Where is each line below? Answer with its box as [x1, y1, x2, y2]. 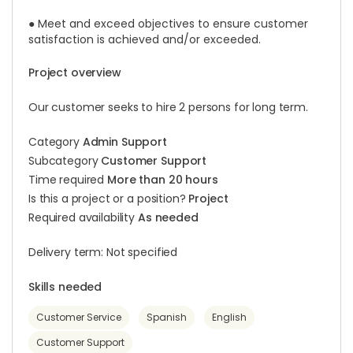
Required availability [28, 210, 138, 225]
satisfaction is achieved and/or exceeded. [28, 32, 261, 47]
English [212, 310, 247, 324]
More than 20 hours [107, 172, 218, 188]
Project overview [28, 65, 121, 80]
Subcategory [28, 153, 102, 169]
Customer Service [36, 310, 121, 324]
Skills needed [28, 279, 102, 295]
